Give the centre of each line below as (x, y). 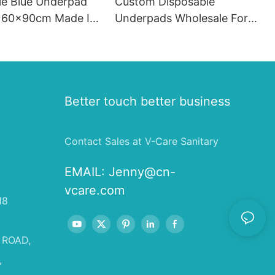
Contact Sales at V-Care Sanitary (141, 141)
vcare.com (94, 191)
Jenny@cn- (142, 172)
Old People (143, 35)
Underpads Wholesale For (182, 18)
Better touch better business (147, 102)
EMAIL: (86, 172)
